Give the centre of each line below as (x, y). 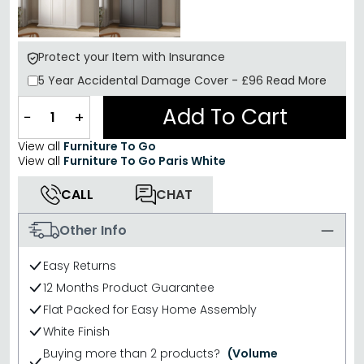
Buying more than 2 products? (133, 354)
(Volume (252, 354)
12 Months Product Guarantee (129, 288)
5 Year (58, 80)
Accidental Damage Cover (154, 80)
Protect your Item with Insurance (132, 57)
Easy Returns (80, 266)
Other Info (93, 230)
